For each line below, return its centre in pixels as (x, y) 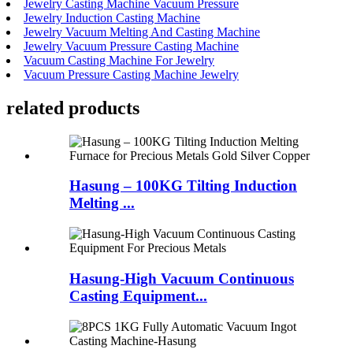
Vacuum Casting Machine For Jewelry (119, 60)
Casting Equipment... (138, 295)
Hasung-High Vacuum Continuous (182, 278)
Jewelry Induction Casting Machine (112, 17)
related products (73, 108)
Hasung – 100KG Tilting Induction (183, 186)
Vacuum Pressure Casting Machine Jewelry (131, 74)
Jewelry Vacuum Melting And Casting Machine (142, 32)
